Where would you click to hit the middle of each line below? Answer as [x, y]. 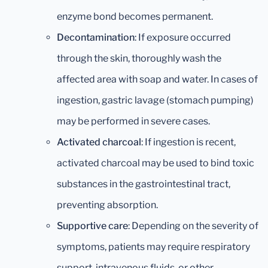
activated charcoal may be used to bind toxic [156, 163]
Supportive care [92, 226]
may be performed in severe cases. [133, 121]
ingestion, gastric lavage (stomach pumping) [155, 100]
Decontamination [96, 38]
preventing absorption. [107, 205]
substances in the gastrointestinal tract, [144, 184]
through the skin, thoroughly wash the [139, 59]
